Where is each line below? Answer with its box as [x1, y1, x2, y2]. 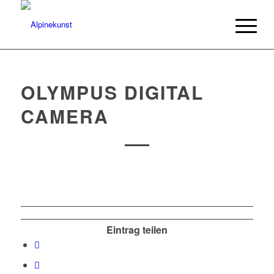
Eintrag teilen [106, 223, 168, 237]
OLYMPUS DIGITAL [20, 79, 204, 105]
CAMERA [20, 103, 109, 129]
